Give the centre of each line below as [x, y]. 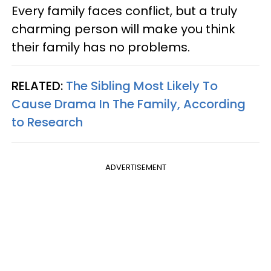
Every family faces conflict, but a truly [124, 11]
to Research [47, 122]
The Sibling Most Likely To [142, 86]
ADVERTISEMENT [135, 167]
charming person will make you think [123, 29]
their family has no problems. [101, 47]
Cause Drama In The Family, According [129, 104]
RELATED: [39, 86]
